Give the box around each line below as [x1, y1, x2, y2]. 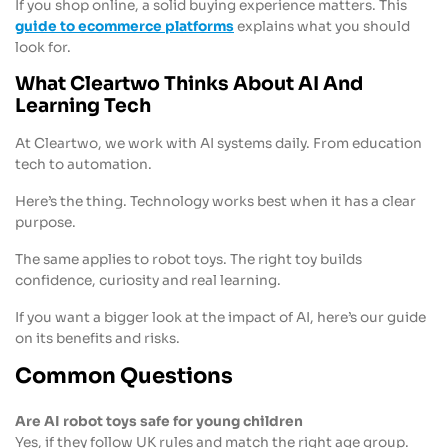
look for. [15, 38, 71, 56]
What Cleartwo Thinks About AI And [15, 72, 363, 97]
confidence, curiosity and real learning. [15, 271, 281, 289]
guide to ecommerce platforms [15, 17, 234, 35]
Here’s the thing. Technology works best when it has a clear [15, 193, 416, 211]
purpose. [15, 214, 76, 232]
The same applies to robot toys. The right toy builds [15, 250, 362, 268]
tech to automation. [15, 156, 152, 174]
